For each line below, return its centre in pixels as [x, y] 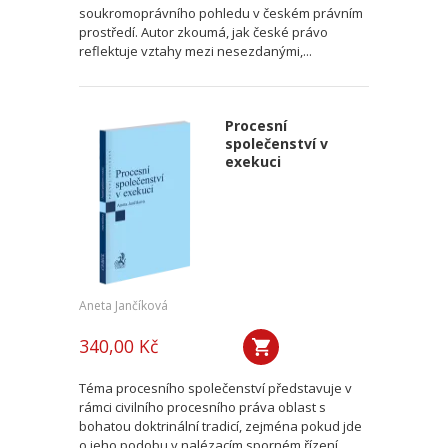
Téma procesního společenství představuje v [215, 388]
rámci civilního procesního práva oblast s [202, 407]
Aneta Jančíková [123, 305]
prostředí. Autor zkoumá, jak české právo [203, 32]
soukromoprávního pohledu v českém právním [221, 13]
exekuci [252, 161]
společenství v [276, 143]
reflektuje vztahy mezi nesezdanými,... [195, 51]
